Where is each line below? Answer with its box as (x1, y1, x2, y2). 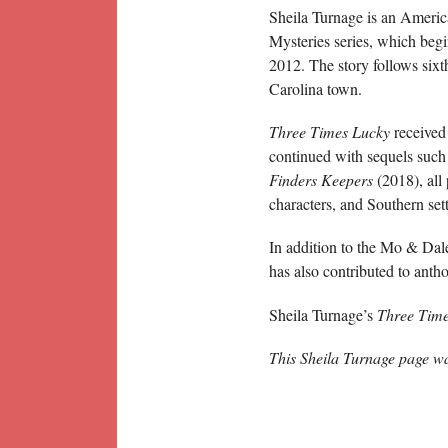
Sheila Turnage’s (269, 303, 377, 325)
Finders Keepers (269, 169, 373, 191)
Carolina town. (269, 78, 362, 99)
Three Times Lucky (269, 121, 390, 143)
